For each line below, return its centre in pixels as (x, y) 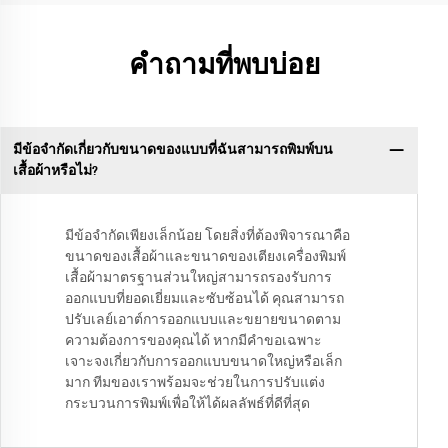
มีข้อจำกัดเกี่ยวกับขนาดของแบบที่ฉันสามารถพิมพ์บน (172, 149)
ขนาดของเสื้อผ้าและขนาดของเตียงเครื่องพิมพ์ (205, 257)
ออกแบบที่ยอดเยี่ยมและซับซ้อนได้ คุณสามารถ (204, 299)
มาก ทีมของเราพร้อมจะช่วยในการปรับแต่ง (195, 383)
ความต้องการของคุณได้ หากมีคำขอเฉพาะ (193, 341)
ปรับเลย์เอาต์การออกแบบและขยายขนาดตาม (203, 320)
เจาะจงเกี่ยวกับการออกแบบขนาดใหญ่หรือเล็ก (203, 362)
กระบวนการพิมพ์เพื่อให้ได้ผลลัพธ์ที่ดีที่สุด (187, 404)
